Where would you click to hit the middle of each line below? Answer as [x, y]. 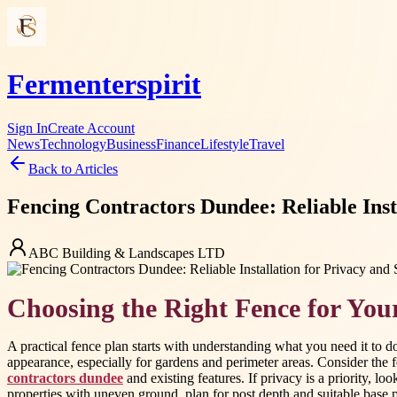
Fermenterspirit [104, 85]
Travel [267, 144]
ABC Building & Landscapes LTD [127, 253]
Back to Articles [73, 168]
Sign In [27, 128]
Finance [178, 144]
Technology [73, 144]
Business [131, 144]
